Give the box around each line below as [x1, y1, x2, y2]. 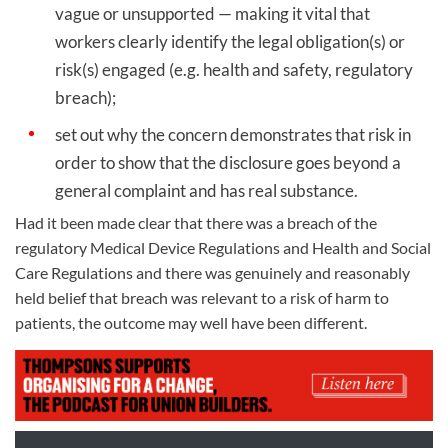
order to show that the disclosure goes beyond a [55, 151, 401, 173]
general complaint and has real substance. [55, 179, 358, 201]
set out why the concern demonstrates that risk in [55, 123, 411, 145]
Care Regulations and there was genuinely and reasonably [15, 262, 410, 282]
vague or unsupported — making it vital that [55, 3, 370, 25]
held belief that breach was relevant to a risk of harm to [15, 287, 389, 307]
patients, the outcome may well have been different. [15, 312, 370, 332]
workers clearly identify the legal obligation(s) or [55, 31, 405, 53]
